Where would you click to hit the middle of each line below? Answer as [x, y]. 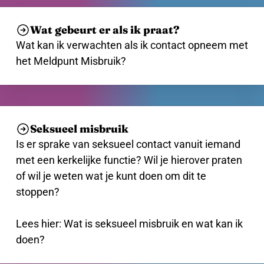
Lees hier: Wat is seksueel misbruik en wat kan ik [129, 223]
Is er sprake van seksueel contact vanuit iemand [128, 144]
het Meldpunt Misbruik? [71, 61]
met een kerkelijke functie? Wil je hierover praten [129, 160]
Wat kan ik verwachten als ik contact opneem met [132, 45]
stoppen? [38, 192]
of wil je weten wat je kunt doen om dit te [111, 176]
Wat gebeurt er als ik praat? [105, 30]
